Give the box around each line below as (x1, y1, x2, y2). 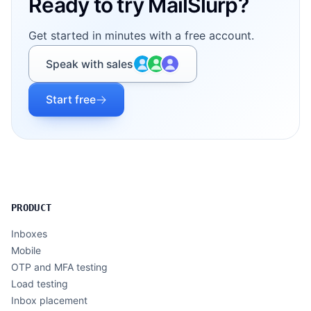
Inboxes (11, 228, 47, 239)
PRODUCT (11, 202, 52, 213)
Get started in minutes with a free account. (28, 28, 254, 42)
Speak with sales (46, 57, 133, 71)
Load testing (11, 278, 68, 289)
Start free (46, 93, 96, 106)
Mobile (11, 244, 41, 256)
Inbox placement (11, 294, 87, 306)
